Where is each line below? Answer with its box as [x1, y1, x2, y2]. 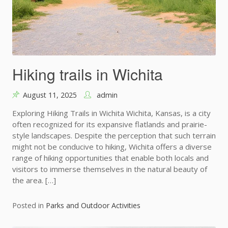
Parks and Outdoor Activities [46, 201, 140, 211]
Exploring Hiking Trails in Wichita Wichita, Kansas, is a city [12, 108, 211, 119]
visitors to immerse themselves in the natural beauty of [12, 164, 207, 175]
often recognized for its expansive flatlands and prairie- [12, 119, 207, 130]
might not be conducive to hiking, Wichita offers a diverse [12, 141, 212, 152]
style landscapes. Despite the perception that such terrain [12, 130, 216, 141]
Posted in [12, 201, 46, 211]
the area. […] [12, 175, 56, 186]
